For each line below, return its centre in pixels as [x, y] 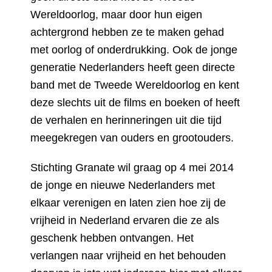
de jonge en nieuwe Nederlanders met [123, 185]
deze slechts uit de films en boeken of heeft [135, 103]
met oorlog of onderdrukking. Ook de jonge [134, 50]
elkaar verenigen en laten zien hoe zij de [128, 203]
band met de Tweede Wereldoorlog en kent [135, 85]
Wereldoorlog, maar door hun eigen [116, 15]
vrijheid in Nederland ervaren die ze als [125, 220]
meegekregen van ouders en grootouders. [132, 138]
